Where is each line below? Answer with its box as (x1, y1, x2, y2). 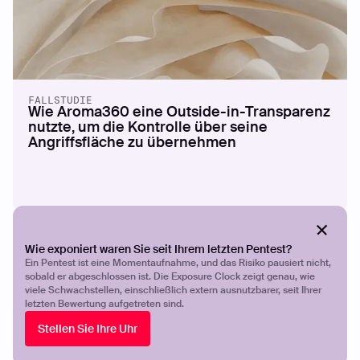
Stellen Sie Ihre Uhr (38, 321, 138, 336)
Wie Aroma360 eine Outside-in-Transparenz (28, 103, 332, 122)
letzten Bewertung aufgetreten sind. (25, 297, 185, 311)
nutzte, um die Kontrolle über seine (28, 118, 268, 137)
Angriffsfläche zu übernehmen (28, 133, 237, 153)
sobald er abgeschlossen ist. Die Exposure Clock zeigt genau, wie (25, 270, 316, 284)
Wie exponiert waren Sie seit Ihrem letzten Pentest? (25, 242, 292, 257)
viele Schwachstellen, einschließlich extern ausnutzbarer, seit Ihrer (25, 284, 322, 297)
